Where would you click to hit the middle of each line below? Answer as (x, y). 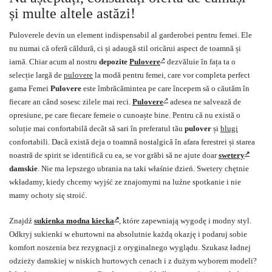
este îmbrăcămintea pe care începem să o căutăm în (166, 89)
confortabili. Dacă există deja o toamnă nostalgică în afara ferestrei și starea (132, 142)
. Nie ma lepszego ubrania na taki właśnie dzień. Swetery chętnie (143, 169)
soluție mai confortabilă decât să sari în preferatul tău (97, 129)
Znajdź (22, 221)
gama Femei (30, 89)
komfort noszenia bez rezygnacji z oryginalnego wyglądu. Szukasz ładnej (130, 248)
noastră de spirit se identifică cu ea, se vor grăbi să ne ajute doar (114, 155)
